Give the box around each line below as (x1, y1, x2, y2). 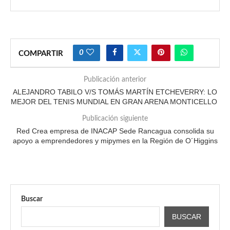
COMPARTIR (18, 50, 63, 57)
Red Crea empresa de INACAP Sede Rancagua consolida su (16, 127, 214, 135)
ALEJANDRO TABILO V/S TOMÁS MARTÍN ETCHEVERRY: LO (13, 88, 217, 96)
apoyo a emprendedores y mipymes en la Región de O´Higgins (12, 137, 218, 145)
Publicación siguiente (82, 115, 148, 122)
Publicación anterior (84, 76, 146, 83)
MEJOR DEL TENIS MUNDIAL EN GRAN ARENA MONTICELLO (11, 98, 219, 106)
